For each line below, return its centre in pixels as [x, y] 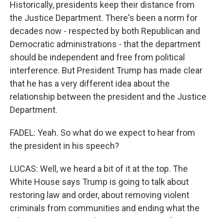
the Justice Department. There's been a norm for [104, 18]
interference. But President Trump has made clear [106, 70]
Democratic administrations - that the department [105, 44]
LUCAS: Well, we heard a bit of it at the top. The [99, 169]
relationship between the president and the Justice [108, 97]
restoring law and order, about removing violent [100, 195]
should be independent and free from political [97, 57]
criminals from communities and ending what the [105, 208]
